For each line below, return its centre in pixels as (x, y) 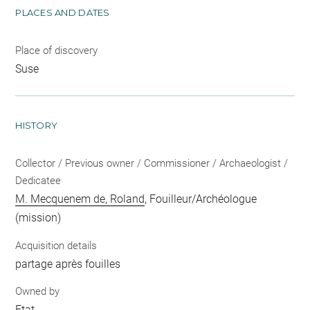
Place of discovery (57, 51)
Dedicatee (38, 181)
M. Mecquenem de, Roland (80, 199)
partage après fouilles (68, 264)
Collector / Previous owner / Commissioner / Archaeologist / (152, 164)
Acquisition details (56, 245)
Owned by (38, 292)
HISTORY (37, 126)
